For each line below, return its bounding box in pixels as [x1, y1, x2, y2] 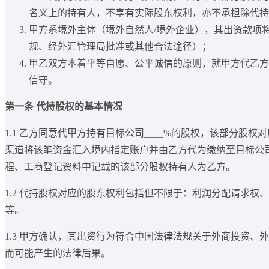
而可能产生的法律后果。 [5, 248, 110, 259]
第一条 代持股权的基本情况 [5, 101, 122, 112]
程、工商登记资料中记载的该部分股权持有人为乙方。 [5, 162, 235, 172]
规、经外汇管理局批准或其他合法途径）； [29, 41, 211, 52]
